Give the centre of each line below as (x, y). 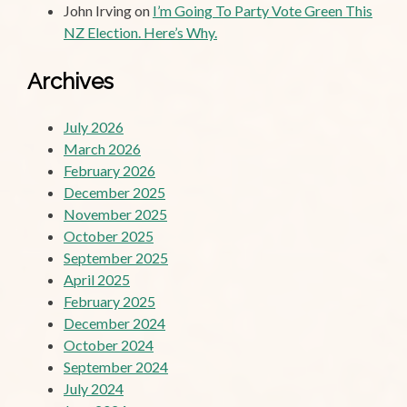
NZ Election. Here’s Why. (140, 33)
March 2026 (102, 148)
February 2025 (109, 301)
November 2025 (115, 213)
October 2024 (109, 344)
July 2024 (94, 388)
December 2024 (114, 323)
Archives (70, 82)
